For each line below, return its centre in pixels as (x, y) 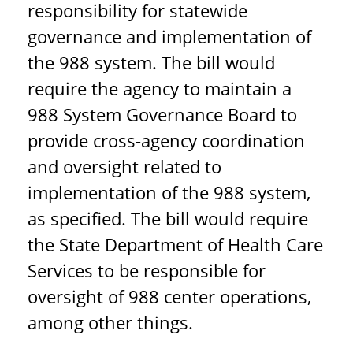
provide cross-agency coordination (166, 140)
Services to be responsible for (147, 270)
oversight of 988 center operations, (169, 296)
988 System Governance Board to (162, 114)
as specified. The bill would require (168, 218)
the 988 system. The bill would (151, 62)
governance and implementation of (169, 36)
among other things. (110, 322)
